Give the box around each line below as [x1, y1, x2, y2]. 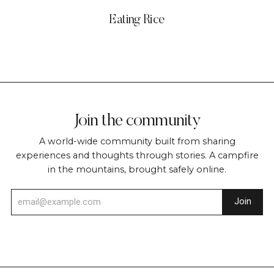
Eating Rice [109, 13, 165, 27]
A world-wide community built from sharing [39, 135, 235, 147]
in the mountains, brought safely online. [48, 163, 226, 175]
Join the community [73, 112, 201, 130]
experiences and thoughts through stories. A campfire [15, 149, 259, 161]
